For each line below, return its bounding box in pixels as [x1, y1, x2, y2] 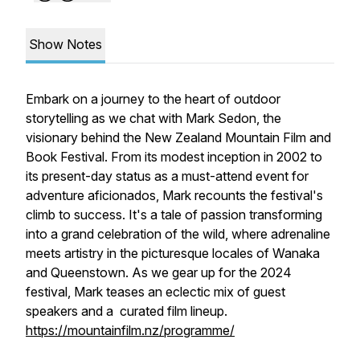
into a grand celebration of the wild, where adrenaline [26, 226, 330, 242]
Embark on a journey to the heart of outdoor [26, 91, 280, 107]
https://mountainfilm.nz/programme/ [26, 322, 235, 338]
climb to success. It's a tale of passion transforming [26, 207, 322, 223]
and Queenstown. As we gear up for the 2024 [26, 264, 292, 280]
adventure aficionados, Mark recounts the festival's [26, 187, 323, 203]
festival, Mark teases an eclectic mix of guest [26, 284, 285, 300]
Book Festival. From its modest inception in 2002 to [26, 149, 322, 165]
